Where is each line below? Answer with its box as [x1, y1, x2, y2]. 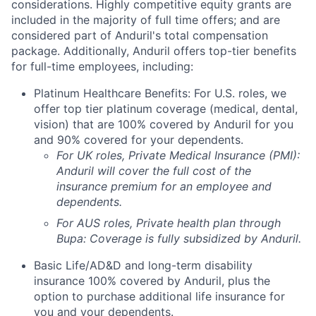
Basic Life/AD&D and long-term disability [34, 258, 253, 272]
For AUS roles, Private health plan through [56, 216, 281, 230]
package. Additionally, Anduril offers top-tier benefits [11, 44, 296, 58]
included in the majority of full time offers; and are [11, 13, 280, 27]
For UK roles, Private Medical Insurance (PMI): [56, 148, 300, 162]
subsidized [183, 231, 241, 245]
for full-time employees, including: [11, 59, 193, 73]
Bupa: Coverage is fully [56, 231, 183, 245]
